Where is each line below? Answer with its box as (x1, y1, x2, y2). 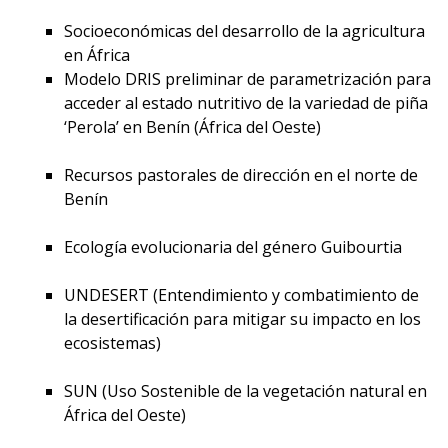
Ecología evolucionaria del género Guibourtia (63, 235, 402, 258)
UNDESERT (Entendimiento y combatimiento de (63, 283, 419, 306)
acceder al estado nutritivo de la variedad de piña (63, 91, 428, 114)
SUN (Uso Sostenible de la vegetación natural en (63, 379, 427, 402)
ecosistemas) (63, 331, 161, 354)
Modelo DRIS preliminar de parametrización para (63, 67, 431, 90)
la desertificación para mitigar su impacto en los (63, 307, 421, 330)
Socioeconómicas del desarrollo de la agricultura (63, 19, 425, 42)
